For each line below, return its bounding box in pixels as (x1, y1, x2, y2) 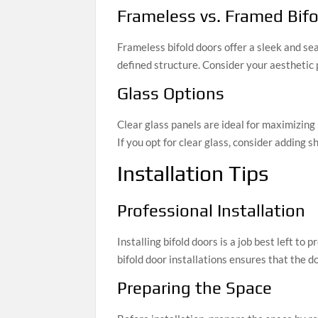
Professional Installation (117, 200, 306, 220)
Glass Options (117, 84, 225, 104)
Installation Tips (117, 161, 269, 187)
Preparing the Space (117, 278, 273, 297)
